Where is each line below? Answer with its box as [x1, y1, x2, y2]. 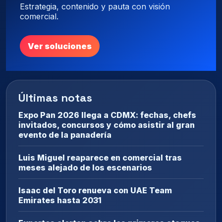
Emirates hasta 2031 [18, 195, 102, 205]
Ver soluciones [28, 41, 92, 51]
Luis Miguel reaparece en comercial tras [18, 152, 182, 163]
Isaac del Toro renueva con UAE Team [18, 185, 172, 195]
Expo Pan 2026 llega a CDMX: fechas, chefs [18, 110, 196, 120]
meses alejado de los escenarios [18, 162, 152, 172]
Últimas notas [18, 90, 92, 105]
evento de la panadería [18, 129, 111, 140]
